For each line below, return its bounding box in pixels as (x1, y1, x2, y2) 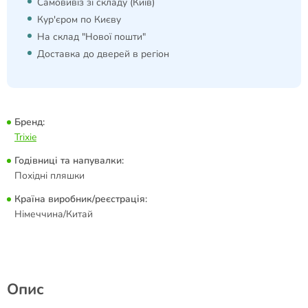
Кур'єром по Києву (37, 13, 121, 26)
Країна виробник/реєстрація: (14, 192, 147, 206)
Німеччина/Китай (14, 208, 93, 221)
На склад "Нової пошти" (37, 30, 146, 43)
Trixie (14, 131, 36, 144)
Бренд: (14, 115, 45, 129)
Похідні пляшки (14, 169, 85, 182)
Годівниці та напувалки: (14, 154, 124, 167)
